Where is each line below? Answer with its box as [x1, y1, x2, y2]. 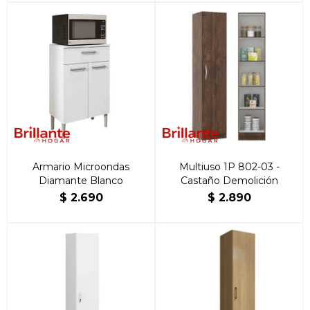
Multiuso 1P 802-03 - [179, 161, 280, 173]
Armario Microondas [33, 161, 129, 173]
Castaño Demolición [180, 174, 278, 187]
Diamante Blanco [39, 174, 123, 187]
